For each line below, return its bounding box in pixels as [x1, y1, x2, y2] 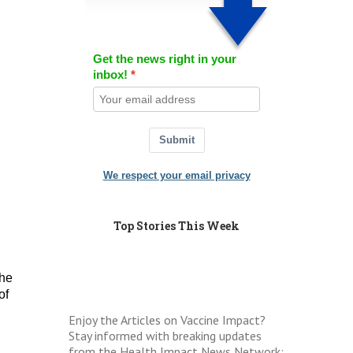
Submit [158, 134, 195, 146]
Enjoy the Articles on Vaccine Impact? [69, 312, 266, 328]
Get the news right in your [92, 52, 236, 65]
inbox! [92, 68, 128, 81]
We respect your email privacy [102, 169, 251, 181]
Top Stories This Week [113, 218, 240, 233]
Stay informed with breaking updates [69, 328, 262, 344]
